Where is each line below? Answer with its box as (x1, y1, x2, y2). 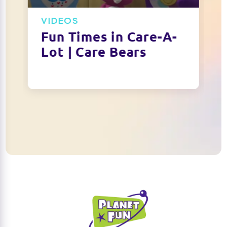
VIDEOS (41, 15, 79, 26)
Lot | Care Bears (41, 45, 147, 60)
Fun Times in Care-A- (41, 29, 177, 45)
